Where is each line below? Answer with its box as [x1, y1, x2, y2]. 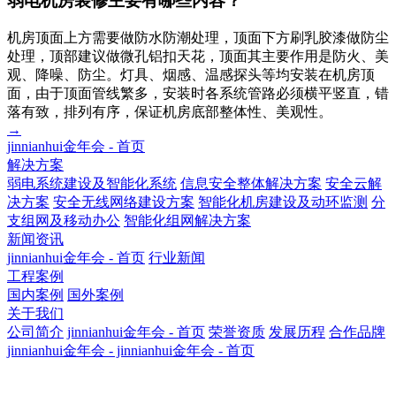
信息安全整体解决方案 [180, 175, 322, 191]
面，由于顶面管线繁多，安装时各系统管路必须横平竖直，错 [7, 85, 389, 101]
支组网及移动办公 [7, 212, 120, 228]
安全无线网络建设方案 [53, 194, 194, 209]
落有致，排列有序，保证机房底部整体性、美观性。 [7, 103, 332, 119]
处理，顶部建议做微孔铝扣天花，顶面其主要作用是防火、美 [7, 48, 389, 64]
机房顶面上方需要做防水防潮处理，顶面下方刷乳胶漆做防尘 [7, 29, 389, 45]
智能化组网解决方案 [124, 212, 251, 228]
